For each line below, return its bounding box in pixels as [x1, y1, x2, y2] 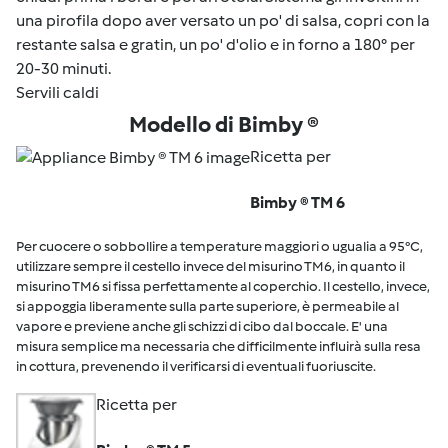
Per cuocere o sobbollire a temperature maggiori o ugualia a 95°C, [16, 238, 423, 255]
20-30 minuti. [16, 59, 111, 78]
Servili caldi [16, 83, 99, 102]
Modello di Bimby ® [129, 111, 319, 138]
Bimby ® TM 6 [250, 193, 345, 212]
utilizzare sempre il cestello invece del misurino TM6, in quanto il [16, 258, 405, 275]
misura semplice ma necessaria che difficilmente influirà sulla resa [16, 338, 421, 355]
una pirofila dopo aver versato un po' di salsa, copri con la [16, 11, 430, 30]
